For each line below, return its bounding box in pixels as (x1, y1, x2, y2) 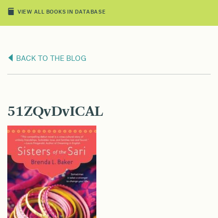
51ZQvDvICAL (7, 104, 103, 120)
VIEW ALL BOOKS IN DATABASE (17, 9, 106, 15)
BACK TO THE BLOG (14, 55, 87, 62)
